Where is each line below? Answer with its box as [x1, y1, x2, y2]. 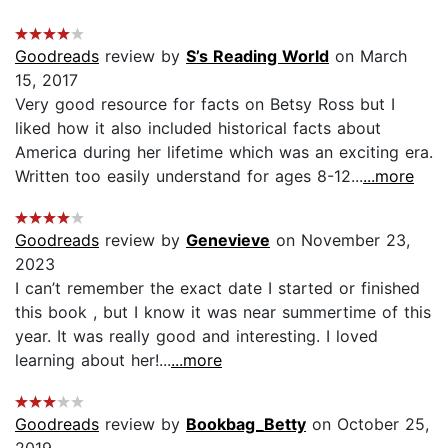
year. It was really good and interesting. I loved [15, 325, 378, 346]
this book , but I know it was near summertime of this [15, 301, 431, 322]
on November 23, [270, 229, 410, 250]
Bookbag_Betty [186, 413, 306, 434]
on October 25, [306, 413, 429, 434]
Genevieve [186, 229, 270, 250]
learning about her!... [15, 349, 171, 370]
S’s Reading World [186, 45, 329, 66]
